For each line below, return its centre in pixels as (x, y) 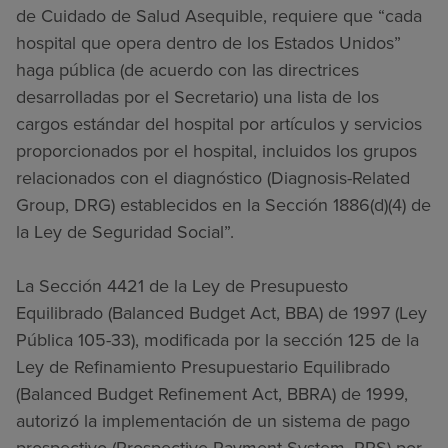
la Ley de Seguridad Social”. (125, 231)
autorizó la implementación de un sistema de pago (213, 420)
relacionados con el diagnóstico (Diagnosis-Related (213, 177)
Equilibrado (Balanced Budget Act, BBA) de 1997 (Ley (221, 312)
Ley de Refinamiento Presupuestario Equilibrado (203, 366)
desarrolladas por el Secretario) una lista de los (197, 96)
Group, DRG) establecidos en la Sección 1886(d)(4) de (223, 204)
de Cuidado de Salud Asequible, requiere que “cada (219, 15)
